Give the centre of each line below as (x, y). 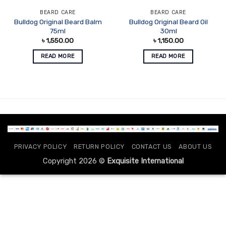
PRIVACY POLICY (40, 146)
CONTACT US (152, 146)
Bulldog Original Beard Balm (58, 22)
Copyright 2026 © (75, 161)
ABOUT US (195, 146)
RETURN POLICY (99, 146)
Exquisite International (145, 161)
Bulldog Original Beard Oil (168, 22)
